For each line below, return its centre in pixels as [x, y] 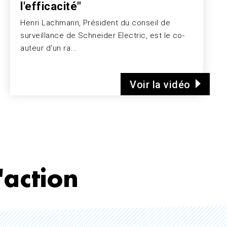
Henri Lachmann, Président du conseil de [96, 23]
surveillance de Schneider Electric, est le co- [103, 35]
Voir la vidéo [160, 84]
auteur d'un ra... [49, 48]
